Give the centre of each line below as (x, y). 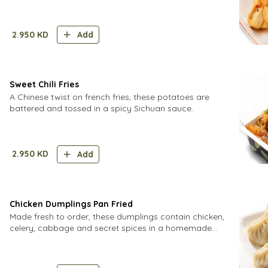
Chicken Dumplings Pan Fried (71, 204)
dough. (23, 239)
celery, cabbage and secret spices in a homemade (111, 228)
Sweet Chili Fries (44, 84)
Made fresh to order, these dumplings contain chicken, (117, 216)
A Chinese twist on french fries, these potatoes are (109, 97)
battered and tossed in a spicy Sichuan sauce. (101, 108)
